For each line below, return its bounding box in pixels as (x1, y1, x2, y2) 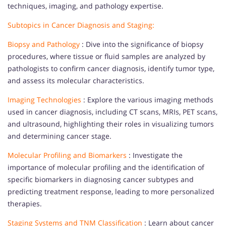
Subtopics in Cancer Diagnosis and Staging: (8, 20, 154, 30)
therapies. (8, 199, 42, 208)
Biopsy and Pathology (8, 39, 80, 49)
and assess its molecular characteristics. (8, 76, 144, 85)
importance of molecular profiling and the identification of (8, 162, 204, 172)
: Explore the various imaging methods (81, 95, 213, 104)
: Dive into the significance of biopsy (80, 39, 203, 49)
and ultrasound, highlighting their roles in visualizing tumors (8, 119, 214, 129)
